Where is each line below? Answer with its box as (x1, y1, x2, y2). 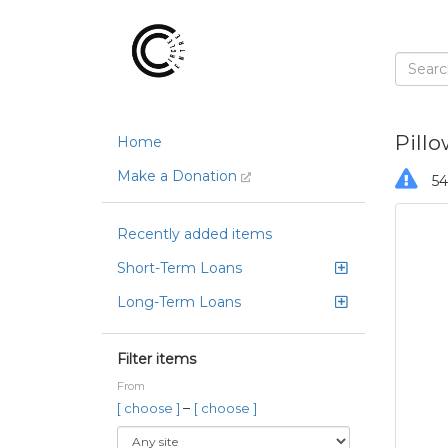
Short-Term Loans (117, 259, 242, 277)
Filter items (117, 350, 196, 368)
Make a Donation (117, 167, 241, 185)
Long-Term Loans (117, 293, 241, 311)
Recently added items (117, 225, 272, 243)
